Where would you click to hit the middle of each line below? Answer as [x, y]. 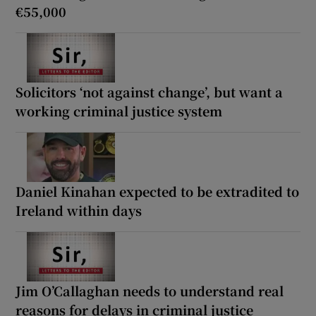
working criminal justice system [119, 110]
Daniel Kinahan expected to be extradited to [158, 191]
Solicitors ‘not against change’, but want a [150, 91]
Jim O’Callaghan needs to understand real [150, 290]
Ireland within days [79, 210]
